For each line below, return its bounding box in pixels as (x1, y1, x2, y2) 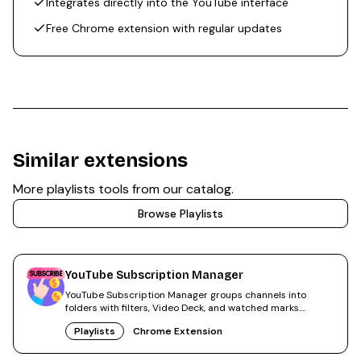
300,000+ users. (65, 314, 143, 328)
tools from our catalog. (95, 180, 234, 198)
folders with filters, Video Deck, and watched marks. (65, 301, 301, 315)
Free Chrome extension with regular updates (46, 21, 282, 36)
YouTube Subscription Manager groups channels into (65, 288, 306, 302)
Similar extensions (13, 149, 188, 172)
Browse (138, 206, 180, 222)
